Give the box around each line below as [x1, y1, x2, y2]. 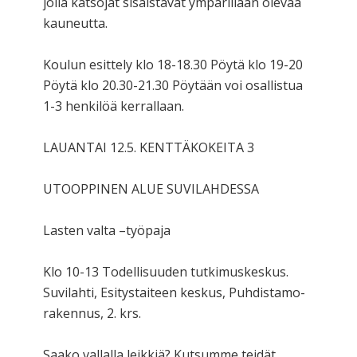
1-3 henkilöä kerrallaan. [43, 96, 184, 115]
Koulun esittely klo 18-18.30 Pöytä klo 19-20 [43, 55, 303, 73]
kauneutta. [43, 14, 108, 32]
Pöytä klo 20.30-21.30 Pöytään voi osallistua [43, 76, 303, 94]
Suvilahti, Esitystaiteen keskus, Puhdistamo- [43, 283, 305, 301]
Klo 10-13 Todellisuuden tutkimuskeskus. [43, 262, 288, 280]
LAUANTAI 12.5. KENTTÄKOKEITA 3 [43, 138, 254, 156]
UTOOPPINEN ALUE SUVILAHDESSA [43, 179, 259, 198]
